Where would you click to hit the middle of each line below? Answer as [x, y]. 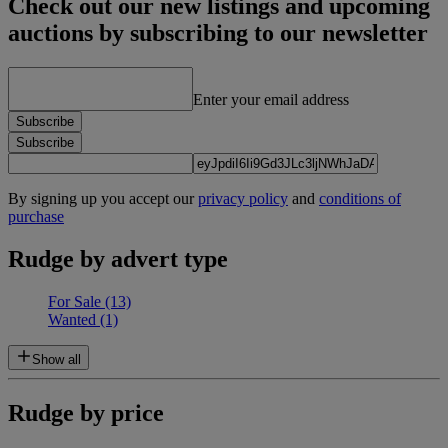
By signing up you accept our [103, 199]
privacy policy [243, 199]
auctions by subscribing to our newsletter [218, 33]
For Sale [76, 302]
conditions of [360, 199]
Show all [56, 360]
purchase [36, 217]
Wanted [74, 320]
